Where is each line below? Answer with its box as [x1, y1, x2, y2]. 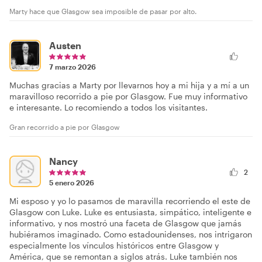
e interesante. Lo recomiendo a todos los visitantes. [9, 102, 208, 112]
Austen [49, 40, 81, 51]
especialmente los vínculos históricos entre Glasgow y [9, 240, 219, 250]
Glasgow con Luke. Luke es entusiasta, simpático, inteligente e [9, 207, 251, 217]
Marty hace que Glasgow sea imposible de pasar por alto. [9, 7, 196, 15]
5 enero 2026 [49, 178, 94, 187]
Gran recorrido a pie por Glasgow [9, 123, 120, 131]
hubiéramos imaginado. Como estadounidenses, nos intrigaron [9, 229, 252, 239]
